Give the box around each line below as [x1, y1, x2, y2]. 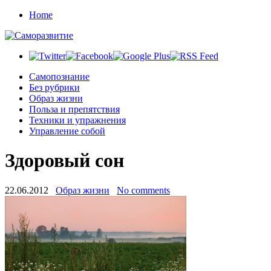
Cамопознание [29, 71, 90, 82]
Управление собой [29, 126, 105, 136]
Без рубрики [29, 82, 80, 93]
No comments [117, 184, 170, 195]
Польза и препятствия [29, 104, 120, 114]
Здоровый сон [5, 149, 124, 172]
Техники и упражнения [29, 115, 126, 125]
